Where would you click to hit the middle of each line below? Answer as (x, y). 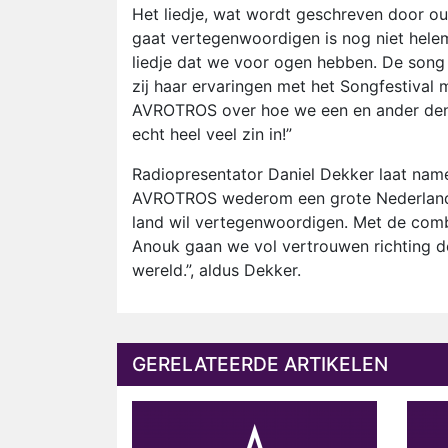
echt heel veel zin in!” (212, 134)
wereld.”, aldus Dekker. (216, 270)
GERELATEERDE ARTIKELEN (260, 364)
